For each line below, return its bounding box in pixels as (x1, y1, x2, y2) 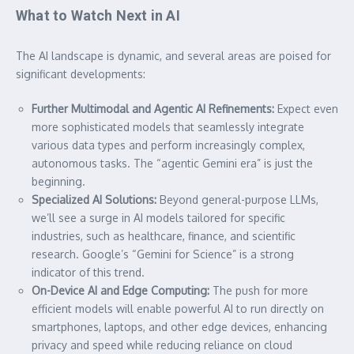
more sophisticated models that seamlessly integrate (32, 119, 304, 134)
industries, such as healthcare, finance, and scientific (32, 228, 296, 243)
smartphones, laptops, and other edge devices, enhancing (32, 319, 327, 333)
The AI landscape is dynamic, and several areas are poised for (16, 48, 331, 62)
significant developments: (16, 66, 145, 81)
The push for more (209, 283, 308, 297)
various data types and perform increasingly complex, (32, 137, 305, 152)
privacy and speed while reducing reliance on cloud (32, 337, 292, 352)
